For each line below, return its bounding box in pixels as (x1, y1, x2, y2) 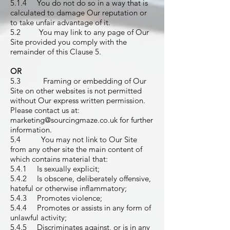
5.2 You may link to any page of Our (10, 27, 149, 37)
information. (10, 125, 52, 135)
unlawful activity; (10, 213, 67, 222)
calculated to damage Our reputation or (10, 8, 147, 17)
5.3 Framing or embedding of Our (10, 76, 146, 86)
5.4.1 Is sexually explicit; (10, 164, 100, 174)
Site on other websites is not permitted (10, 86, 142, 95)
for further (118, 115, 153, 125)
